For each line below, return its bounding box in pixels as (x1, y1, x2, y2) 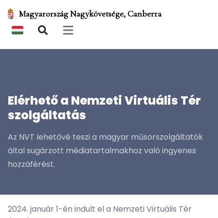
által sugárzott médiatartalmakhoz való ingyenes (8, 145, 196, 156)
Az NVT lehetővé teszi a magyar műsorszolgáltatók (8, 131, 203, 143)
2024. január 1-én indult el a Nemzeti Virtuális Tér (8, 203, 192, 215)
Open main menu (62, 29, 123, 39)
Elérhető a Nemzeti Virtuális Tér (8, 92, 201, 109)
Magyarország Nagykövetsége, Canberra (19, 8, 162, 19)
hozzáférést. (8, 159, 55, 170)
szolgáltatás (8, 107, 86, 123)
